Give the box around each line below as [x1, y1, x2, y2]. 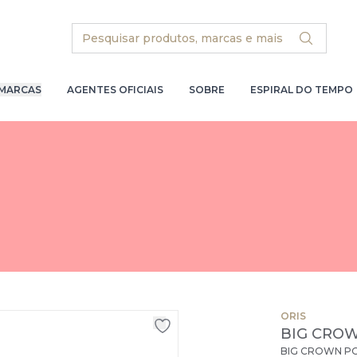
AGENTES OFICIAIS [67, 84, 163, 96]
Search [71, 24, 115, 39]
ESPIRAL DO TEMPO [250, 84, 353, 96]
